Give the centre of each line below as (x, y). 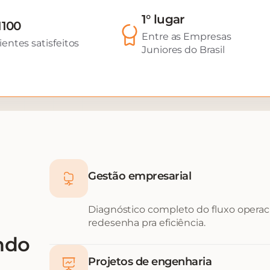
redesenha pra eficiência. (147, 223)
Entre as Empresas (187, 36)
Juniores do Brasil (183, 49)
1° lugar (163, 19)
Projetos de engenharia (150, 262)
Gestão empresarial (140, 176)
